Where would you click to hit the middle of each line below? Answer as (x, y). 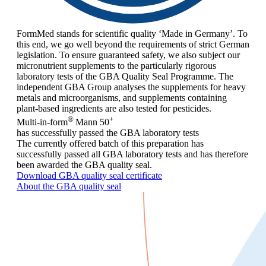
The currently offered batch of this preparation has (110, 143)
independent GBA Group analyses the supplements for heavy (131, 87)
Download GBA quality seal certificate (89, 175)
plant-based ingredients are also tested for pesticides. (114, 109)
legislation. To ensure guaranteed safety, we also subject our (128, 55)
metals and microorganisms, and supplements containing (122, 98)
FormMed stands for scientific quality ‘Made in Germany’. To (132, 34)
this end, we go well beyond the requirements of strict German (133, 45)
